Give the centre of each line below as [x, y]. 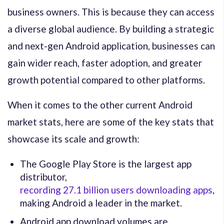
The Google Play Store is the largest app [106, 163]
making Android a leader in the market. [101, 202]
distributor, [43, 176]
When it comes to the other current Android [100, 104]
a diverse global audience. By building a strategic [111, 28]
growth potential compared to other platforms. [106, 79]
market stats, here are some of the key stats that [111, 121]
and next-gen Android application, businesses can [111, 45]
